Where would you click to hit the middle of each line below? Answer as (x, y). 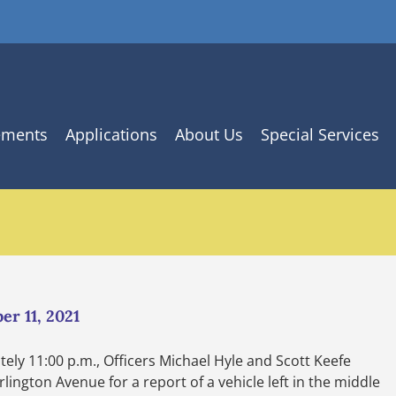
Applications (111, 134)
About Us (209, 134)
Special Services (320, 134)
